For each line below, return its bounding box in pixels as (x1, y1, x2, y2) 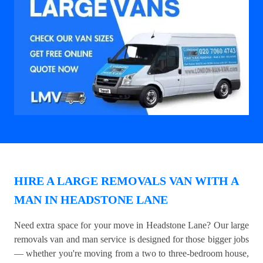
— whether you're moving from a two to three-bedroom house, (14, 248, 249, 259)
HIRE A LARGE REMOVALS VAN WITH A (14, 174, 238, 188)
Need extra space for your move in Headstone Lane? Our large (14, 220, 249, 231)
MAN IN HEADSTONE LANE (14, 193, 168, 207)
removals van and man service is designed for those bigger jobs (14, 234, 249, 245)
